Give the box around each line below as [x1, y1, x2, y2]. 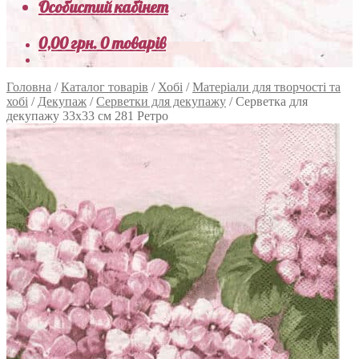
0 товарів [100, 33, 166, 53]
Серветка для [236, 95, 308, 108]
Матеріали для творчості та [192, 80, 341, 94]
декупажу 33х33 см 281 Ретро [6, 109, 168, 123]
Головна [6, 80, 51, 94]
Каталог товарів [61, 80, 148, 94]
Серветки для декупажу [96, 95, 226, 108]
